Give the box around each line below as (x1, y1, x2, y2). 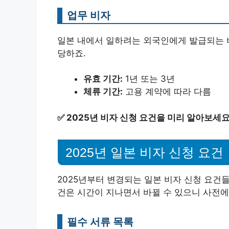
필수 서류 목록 (67, 215, 133, 228)
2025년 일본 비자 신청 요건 (65, 145, 223, 159)
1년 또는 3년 (123, 74, 175, 84)
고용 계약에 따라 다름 (123, 86, 211, 97)
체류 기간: (83, 86, 123, 97)
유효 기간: (83, 74, 123, 84)
